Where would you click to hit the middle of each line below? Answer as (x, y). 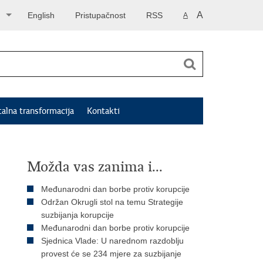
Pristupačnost (100, 15)
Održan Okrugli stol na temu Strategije (112, 202)
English (41, 15)
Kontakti (103, 111)
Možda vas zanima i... (95, 167)
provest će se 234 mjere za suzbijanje (111, 254)
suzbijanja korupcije (77, 215)
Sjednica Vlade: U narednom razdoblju (112, 241)
